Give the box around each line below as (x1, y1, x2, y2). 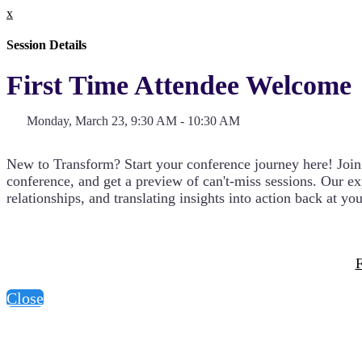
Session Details (6, 38, 86, 53)
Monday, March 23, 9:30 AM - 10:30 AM (27, 113, 240, 128)
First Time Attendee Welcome (6, 69, 351, 100)
